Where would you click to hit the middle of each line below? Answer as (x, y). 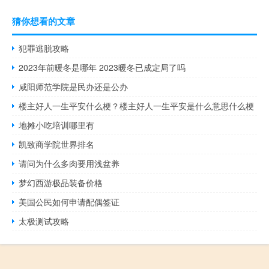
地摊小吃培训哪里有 (57, 125)
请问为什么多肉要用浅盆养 (69, 164)
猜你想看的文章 (44, 21)
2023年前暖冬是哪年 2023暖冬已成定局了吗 (102, 68)
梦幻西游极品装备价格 (61, 183)
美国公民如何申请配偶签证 (69, 202)
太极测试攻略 (44, 221)
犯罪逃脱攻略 (44, 48)
